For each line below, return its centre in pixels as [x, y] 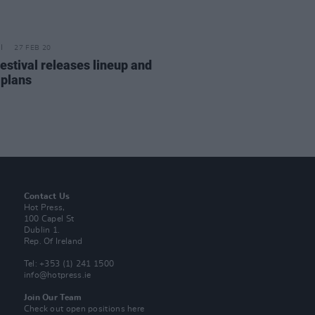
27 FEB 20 [33, 48]
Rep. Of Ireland [53, 241]
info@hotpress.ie [57, 275]
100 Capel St [49, 219]
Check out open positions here [84, 309]
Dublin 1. [42, 230]
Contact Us [47, 196]
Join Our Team [53, 297]
